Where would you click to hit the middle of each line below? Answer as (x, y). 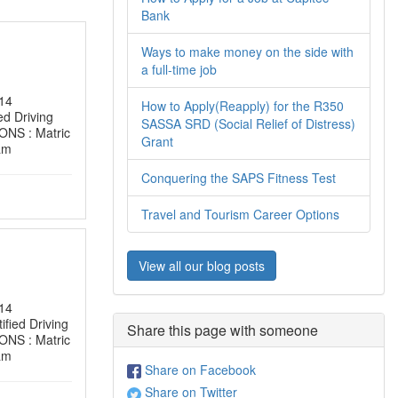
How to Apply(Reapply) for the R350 (243, 106)
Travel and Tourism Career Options (240, 214)
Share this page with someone (223, 330)
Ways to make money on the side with (247, 52)
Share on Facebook (199, 370)
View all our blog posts (202, 266)
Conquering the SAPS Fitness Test (239, 178)
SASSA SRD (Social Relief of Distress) (248, 123)
